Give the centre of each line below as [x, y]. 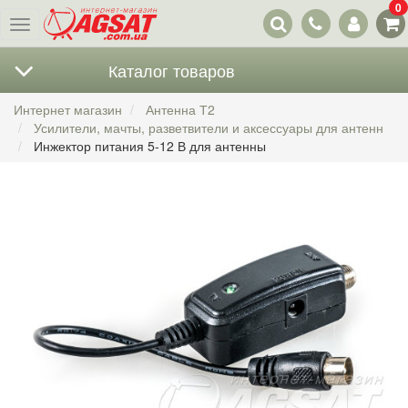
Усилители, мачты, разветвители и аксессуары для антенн [209, 127]
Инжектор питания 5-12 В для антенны [150, 146]
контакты [325, 25]
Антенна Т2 [180, 109]
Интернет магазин [68, 109]
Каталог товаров [171, 70]
